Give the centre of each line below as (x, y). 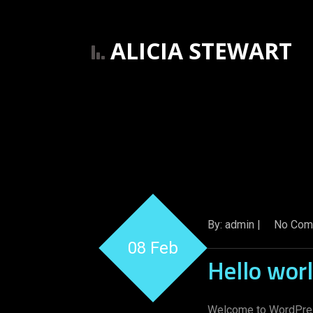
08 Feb (153, 248)
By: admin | (235, 225)
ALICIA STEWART (201, 51)
